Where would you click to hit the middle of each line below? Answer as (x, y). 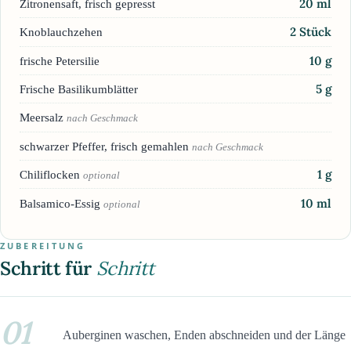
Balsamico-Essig (62, 203)
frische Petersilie (60, 60)
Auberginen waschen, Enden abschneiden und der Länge (204, 335)
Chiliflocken (51, 175)
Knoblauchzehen (61, 32)
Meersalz (43, 118)
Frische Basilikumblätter (79, 89)
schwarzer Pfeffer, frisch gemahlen (106, 146)
